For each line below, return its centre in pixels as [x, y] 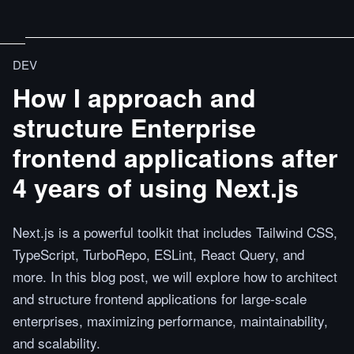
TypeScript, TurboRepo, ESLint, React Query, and [158, 254]
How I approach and [134, 97]
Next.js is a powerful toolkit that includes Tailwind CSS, [175, 232]
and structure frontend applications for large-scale [160, 298]
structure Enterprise [134, 127]
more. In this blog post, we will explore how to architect [175, 276]
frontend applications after [175, 157]
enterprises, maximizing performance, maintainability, [170, 320]
